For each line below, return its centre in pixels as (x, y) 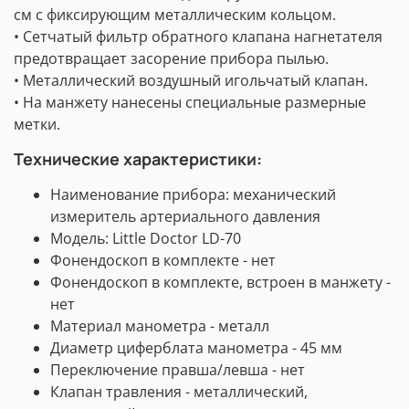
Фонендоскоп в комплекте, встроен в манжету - (220, 283)
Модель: (79, 239)
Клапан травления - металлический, (179, 392)
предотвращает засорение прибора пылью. (171, 59)
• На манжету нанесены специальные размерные (190, 103)
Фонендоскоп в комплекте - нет (163, 261)
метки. (37, 125)
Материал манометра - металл (160, 326)
